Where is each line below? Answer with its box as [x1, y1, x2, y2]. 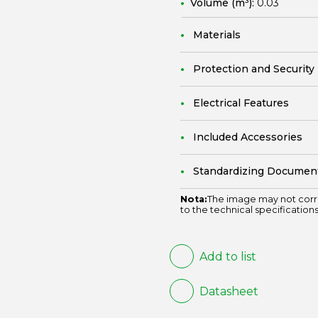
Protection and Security [193, 62, 314, 75]
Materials [193, 28, 241, 41]
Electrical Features [193, 97, 289, 109]
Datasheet [199, 284, 258, 298]
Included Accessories [193, 131, 302, 143]
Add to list [199, 249, 256, 263]
